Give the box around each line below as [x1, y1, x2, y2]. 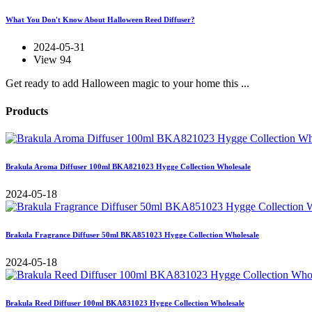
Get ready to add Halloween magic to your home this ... [6, 77, 249, 90]
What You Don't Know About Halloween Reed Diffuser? [6, 15, 195, 24]
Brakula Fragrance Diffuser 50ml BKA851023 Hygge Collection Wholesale [6, 230, 259, 239]
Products [6, 104, 48, 117]
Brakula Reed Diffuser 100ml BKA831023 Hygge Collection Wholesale [6, 298, 244, 307]
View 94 [33, 54, 71, 66]
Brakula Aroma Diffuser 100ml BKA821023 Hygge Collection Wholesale [6, 162, 251, 171]
